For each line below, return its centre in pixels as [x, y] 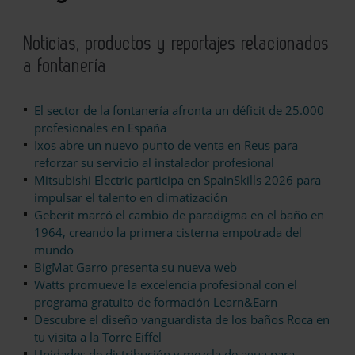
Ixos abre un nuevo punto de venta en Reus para [166, 145]
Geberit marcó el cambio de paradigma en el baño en [179, 215]
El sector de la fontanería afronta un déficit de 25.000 [179, 111]
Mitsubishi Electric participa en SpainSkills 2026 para [177, 180]
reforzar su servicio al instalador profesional [154, 163]
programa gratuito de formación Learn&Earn [156, 302]
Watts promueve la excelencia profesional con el [166, 285]
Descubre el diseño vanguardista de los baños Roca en [182, 320]
